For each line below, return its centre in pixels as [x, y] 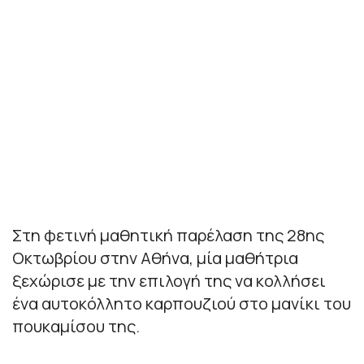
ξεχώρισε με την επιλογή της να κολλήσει [169, 280]
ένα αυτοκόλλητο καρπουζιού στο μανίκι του [182, 303]
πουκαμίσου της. [76, 326]
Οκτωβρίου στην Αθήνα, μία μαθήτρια [155, 258]
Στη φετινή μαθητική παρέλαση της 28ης [168, 235]
